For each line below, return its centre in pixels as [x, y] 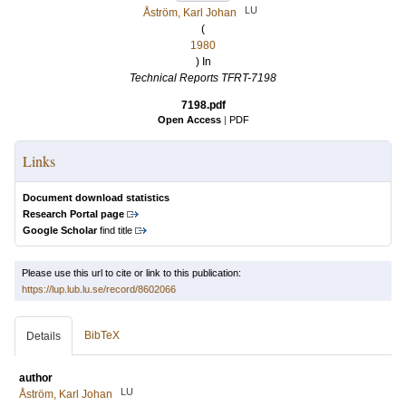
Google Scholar [60, 230]
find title [115, 230]
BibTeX [102, 335]
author [36, 378]
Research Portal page [73, 214]
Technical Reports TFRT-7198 [203, 78]
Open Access [189, 120]
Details [43, 336]
